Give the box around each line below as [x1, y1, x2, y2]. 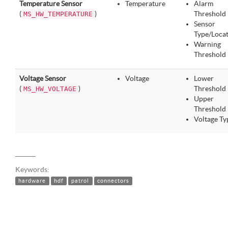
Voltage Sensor [19, 74, 66, 82]
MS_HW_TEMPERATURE [23, 10, 93, 18]
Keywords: [15, 165, 49, 174]
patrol [71, 178, 90, 184]
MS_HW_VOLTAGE [23, 85, 76, 93]
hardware [18, 178, 46, 184]
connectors [97, 178, 130, 184]
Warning [194, 40, 221, 48]
